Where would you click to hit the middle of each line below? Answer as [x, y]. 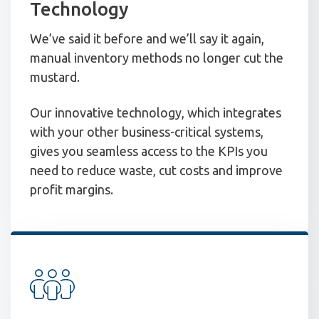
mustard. [56, 77]
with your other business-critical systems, [147, 131]
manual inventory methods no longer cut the [157, 58]
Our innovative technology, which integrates [156, 112]
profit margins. [72, 189]
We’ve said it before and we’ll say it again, [147, 39]
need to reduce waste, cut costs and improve [156, 170]
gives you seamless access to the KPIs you [149, 151]
